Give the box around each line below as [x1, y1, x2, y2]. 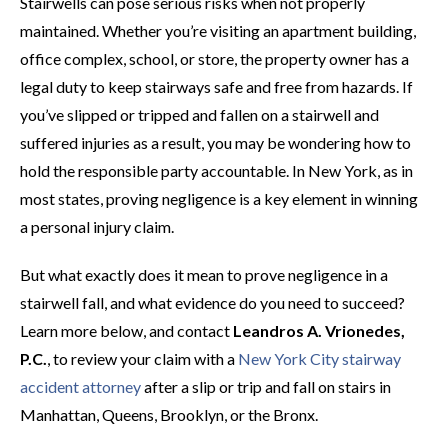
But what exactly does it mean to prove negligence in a [20, 265, 388, 284]
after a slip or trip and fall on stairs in [141, 377, 391, 396]
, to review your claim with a [47, 349, 238, 368]
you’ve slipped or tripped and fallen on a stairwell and [20, 105, 379, 124]
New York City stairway [238, 349, 401, 368]
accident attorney [20, 377, 141, 396]
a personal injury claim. [20, 217, 174, 236]
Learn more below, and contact [20, 321, 233, 340]
